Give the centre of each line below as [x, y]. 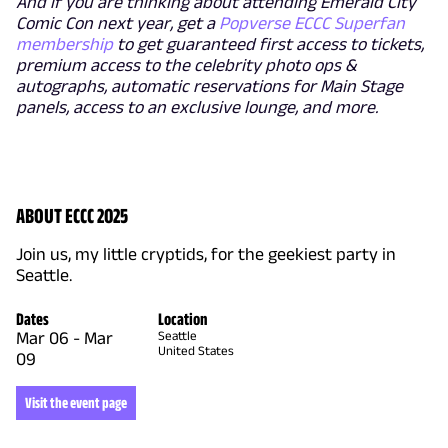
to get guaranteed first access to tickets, [268, 44]
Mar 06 [42, 338]
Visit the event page [76, 403]
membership [64, 44]
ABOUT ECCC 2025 [72, 215]
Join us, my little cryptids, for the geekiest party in [206, 254]
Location [182, 319]
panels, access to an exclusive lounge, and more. [197, 107]
